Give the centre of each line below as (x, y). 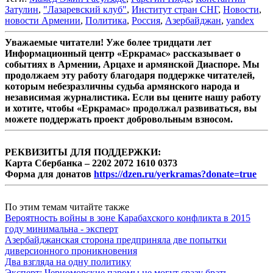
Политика (106, 20)
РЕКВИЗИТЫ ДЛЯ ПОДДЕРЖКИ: (83, 152)
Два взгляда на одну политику (68, 261)
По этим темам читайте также (67, 207)
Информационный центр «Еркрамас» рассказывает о (123, 53)
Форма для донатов (49, 174)
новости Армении (43, 20)
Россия (146, 20)
